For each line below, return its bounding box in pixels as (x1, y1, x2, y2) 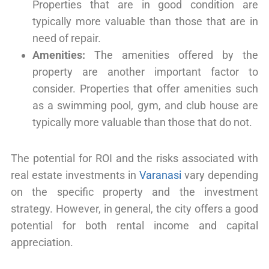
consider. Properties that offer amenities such (32, 82, 258, 95)
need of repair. (32, 31, 101, 44)
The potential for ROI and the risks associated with (11, 151, 258, 165)
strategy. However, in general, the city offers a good (11, 202, 258, 215)
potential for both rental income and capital (11, 219, 258, 232)
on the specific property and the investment (11, 185, 258, 198)
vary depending (181, 168, 258, 181)
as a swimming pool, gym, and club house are (32, 98, 258, 112)
